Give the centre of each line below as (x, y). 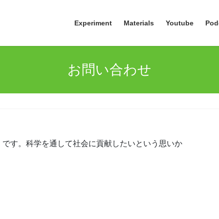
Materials (139, 23)
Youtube (180, 23)
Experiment (93, 23)
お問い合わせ (109, 69)
